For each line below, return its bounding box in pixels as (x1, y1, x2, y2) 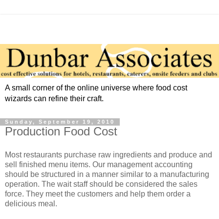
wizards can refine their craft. (5, 94, 104, 103)
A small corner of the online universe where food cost (5, 84, 187, 92)
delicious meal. (5, 199, 57, 208)
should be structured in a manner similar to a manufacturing (5, 170, 209, 179)
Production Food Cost (5, 125, 117, 138)
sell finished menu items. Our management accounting (5, 160, 193, 169)
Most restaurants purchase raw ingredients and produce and (5, 151, 212, 159)
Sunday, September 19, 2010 (5, 119, 115, 125)
